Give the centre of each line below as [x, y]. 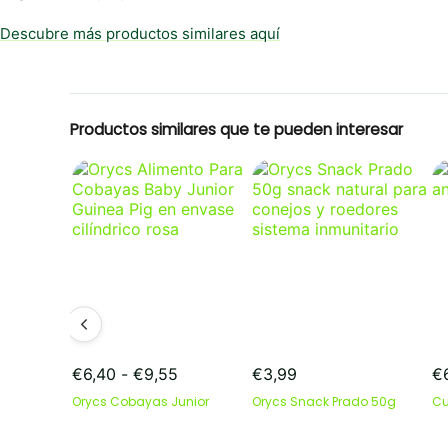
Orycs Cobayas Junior [140, 401]
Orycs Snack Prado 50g [324, 401]
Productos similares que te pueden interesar [236, 129]
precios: [207, 412]
